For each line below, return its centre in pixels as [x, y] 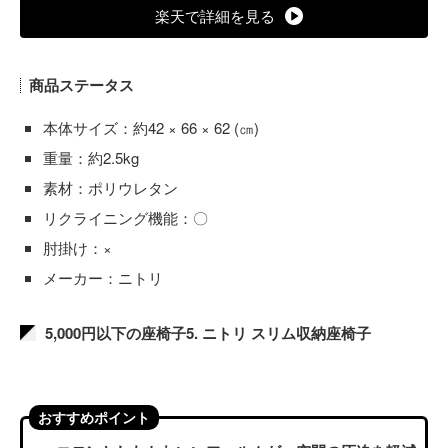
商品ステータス [81, 85]
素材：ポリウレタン [110, 187]
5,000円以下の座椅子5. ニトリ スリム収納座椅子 [208, 333]
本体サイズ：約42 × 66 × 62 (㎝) [151, 127]
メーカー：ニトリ [103, 277]
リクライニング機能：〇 [125, 217]
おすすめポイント [94, 417]
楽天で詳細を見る [215, 15]
